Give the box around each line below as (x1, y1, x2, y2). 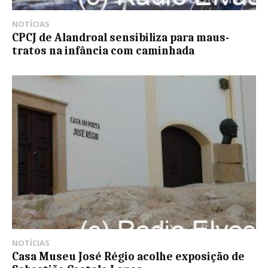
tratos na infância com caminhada (12, 44, 194, 58)
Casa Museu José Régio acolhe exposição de (12, 250, 245, 264)
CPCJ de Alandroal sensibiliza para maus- (12, 31, 229, 45)
